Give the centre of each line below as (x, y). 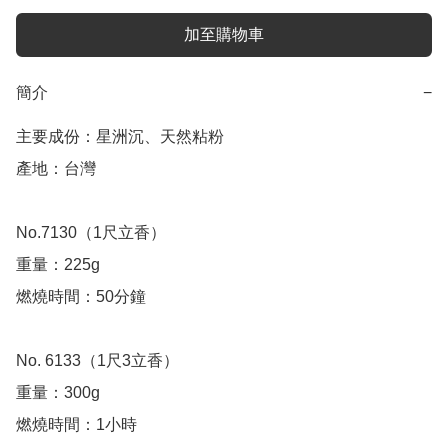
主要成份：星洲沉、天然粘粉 (120, 137)
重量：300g (58, 393)
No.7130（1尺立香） (91, 233)
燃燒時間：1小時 (76, 425)
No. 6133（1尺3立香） (99, 361)
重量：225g (58, 265)
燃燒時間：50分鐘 (81, 297)
